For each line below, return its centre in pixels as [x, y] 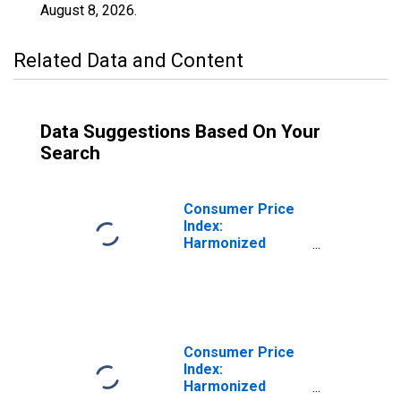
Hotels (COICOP [238, 294]
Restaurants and [239, 277]
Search [70, 153]
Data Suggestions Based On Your [180, 132]
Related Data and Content [128, 60]
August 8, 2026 [87, 10]
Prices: [208, 260]
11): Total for [228, 311]
